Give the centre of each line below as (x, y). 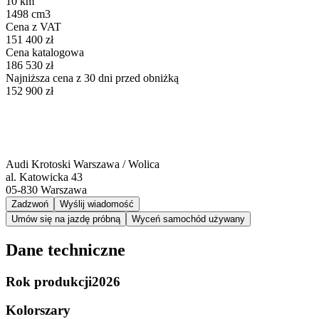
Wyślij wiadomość (97, 204)
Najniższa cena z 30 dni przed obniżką (92, 78)
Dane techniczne (66, 250)
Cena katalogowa (45, 52)
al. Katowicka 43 (44, 177)
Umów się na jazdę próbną (66, 219)
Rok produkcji (49, 281)
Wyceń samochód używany (188, 219)
